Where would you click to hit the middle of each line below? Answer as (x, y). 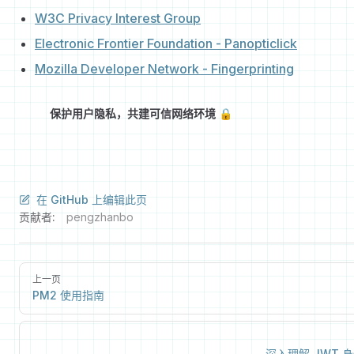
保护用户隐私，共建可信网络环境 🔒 (141, 114)
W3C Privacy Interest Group (118, 19)
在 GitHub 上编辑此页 (92, 200)
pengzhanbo (100, 217)
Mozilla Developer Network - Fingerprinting (164, 69)
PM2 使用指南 (68, 296)
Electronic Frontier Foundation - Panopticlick (166, 44)
